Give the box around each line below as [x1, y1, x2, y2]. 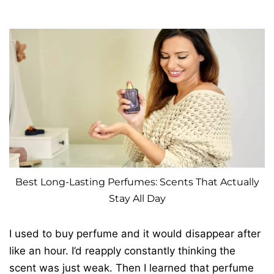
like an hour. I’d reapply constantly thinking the [9, 244, 235, 257]
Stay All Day [108, 192, 166, 204]
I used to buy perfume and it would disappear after [9, 227, 261, 240]
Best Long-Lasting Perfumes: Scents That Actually [15, 176, 259, 188]
